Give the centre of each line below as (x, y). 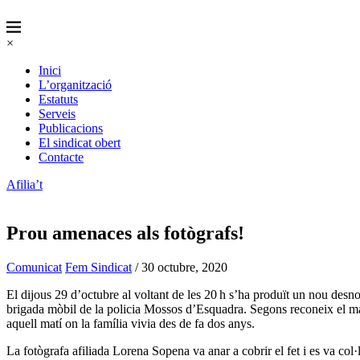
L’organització (75, 85)
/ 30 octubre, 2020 (180, 267)
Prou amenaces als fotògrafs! (125, 233)
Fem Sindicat (98, 267)
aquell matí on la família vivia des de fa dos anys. (131, 323)
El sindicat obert (80, 143)
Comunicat (34, 267)
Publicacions (71, 128)
